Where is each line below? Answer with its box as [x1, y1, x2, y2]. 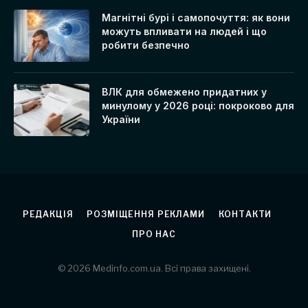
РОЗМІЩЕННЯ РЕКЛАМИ [87, 209, 205, 220]
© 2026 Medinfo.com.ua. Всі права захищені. [57, 263, 251, 274]
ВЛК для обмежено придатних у [102, 86, 267, 98]
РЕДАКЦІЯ [22, 209, 74, 220]
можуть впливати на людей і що [102, 25, 267, 38]
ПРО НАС [132, 229, 176, 240]
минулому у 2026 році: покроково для [102, 100, 294, 112]
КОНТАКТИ [218, 209, 272, 220]
